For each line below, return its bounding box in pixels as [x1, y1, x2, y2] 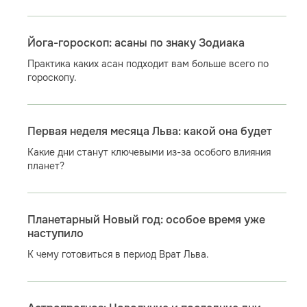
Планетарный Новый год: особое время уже [27, 213, 265, 227]
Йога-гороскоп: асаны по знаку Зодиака [27, 36, 245, 50]
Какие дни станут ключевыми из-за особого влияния [27, 146, 271, 158]
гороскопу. [27, 71, 77, 84]
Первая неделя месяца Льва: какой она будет [27, 125, 272, 138]
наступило [27, 227, 84, 241]
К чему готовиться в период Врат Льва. [27, 248, 209, 260]
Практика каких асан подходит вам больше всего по [27, 58, 269, 70]
